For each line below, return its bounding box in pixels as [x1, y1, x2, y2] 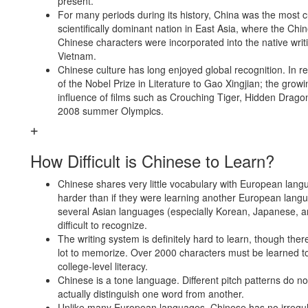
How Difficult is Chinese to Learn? [30, 148, 274, 173]
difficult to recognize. [58, 218, 147, 232]
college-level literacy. [58, 259, 148, 273]
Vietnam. [58, 49, 96, 63]
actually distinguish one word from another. [58, 287, 244, 300]
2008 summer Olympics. [58, 104, 164, 118]
